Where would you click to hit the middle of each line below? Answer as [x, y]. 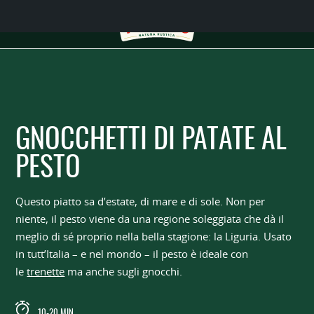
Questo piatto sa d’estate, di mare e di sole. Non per [141, 202]
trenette [46, 272]
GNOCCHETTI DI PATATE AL [151, 141]
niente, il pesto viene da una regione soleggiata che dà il [150, 220]
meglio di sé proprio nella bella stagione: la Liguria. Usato [154, 237]
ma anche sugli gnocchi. [124, 272]
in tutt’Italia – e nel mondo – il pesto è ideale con [132, 255]
